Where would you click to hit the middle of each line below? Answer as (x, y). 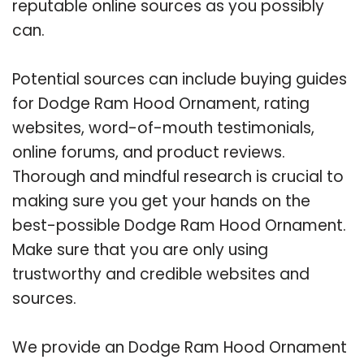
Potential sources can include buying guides (180, 79)
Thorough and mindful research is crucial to (178, 176)
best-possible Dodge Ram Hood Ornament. (179, 225)
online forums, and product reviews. (149, 152)
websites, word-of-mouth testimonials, (163, 128)
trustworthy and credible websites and (161, 274)
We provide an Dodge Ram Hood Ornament (180, 347)
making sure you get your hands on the (161, 201)
